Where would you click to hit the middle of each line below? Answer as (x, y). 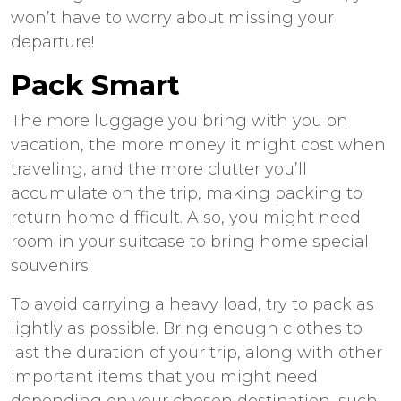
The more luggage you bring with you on (179, 120)
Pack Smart (99, 85)
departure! (52, 42)
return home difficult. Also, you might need (186, 217)
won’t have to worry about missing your (172, 17)
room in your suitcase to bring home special (190, 241)
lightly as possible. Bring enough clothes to (187, 328)
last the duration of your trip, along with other (196, 352)
